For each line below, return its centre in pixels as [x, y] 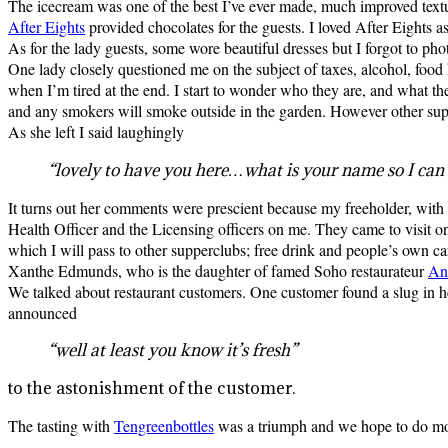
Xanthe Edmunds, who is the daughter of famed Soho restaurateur [218, 270]
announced [42, 312]
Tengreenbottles [164, 425]
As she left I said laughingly [96, 131]
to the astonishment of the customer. [151, 387]
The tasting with [61, 425]
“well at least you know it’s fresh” [172, 349]
